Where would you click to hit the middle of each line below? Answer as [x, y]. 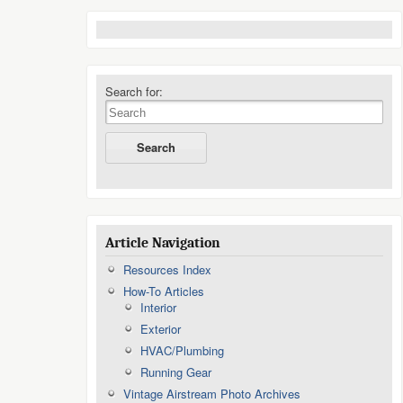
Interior [158, 307]
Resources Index [167, 269]
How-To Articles [163, 291]
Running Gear [176, 372]
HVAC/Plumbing [182, 350]
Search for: [134, 91]
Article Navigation [163, 243]
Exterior [161, 329]
